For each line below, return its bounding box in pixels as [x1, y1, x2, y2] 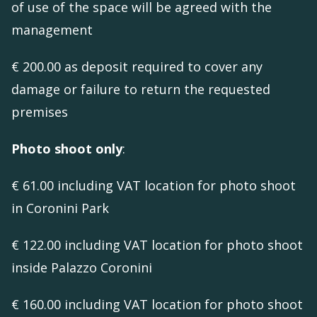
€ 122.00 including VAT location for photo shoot [11, 236, 303, 254]
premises [11, 103, 71, 121]
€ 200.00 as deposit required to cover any [11, 58, 263, 76]
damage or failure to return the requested [11, 81, 270, 98]
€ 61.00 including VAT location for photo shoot [11, 177, 296, 195]
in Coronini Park [11, 200, 113, 217]
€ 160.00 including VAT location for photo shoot [11, 296, 303, 313]
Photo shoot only [11, 140, 122, 158]
